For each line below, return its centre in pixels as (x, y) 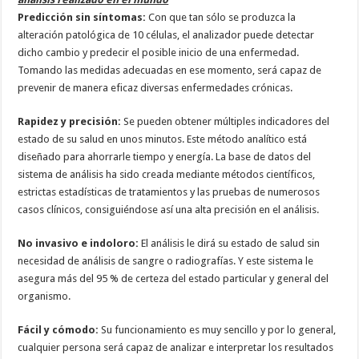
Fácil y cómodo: (58, 329)
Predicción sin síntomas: (82, 17)
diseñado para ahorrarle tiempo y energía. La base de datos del (165, 156)
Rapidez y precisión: (70, 121)
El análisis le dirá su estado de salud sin (230, 243)
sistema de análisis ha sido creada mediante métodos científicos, (167, 174)
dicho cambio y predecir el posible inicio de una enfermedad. (159, 52)
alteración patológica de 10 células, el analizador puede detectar (166, 34)
